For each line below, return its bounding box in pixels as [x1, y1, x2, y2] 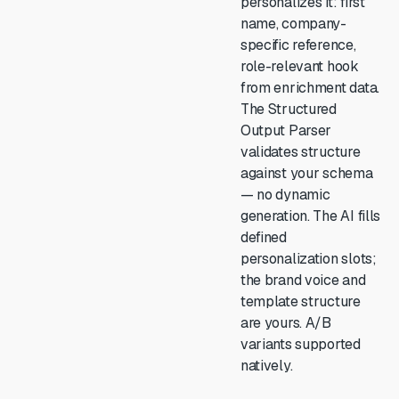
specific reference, [240, 36, 356, 54]
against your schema [240, 164, 373, 183]
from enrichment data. [240, 78, 379, 97]
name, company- [240, 14, 346, 33]
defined [240, 228, 287, 247]
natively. [240, 356, 293, 375]
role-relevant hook [240, 57, 359, 76]
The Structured [240, 100, 337, 118]
